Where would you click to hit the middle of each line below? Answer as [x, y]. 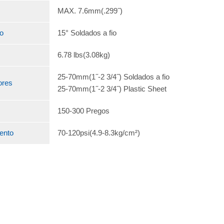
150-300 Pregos [83, 111]
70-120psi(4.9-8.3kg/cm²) [98, 133]
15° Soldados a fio [87, 33]
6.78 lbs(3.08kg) [83, 55]
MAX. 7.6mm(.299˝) [90, 11]
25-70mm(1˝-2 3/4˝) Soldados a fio [113, 77]
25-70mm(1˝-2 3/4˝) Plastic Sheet [112, 89]
